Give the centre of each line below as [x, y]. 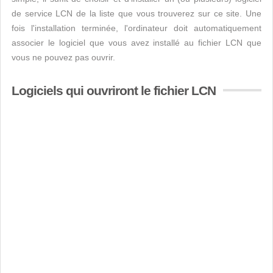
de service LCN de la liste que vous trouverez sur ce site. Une [136, 13]
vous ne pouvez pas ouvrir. [63, 57]
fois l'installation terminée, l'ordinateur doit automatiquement [136, 28]
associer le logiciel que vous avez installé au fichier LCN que [136, 43]
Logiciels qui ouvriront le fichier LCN [114, 90]
